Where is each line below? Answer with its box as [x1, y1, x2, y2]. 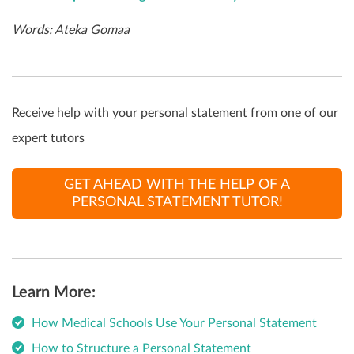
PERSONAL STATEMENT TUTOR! [71, 194, 283, 209]
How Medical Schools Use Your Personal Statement [32, 316, 317, 330]
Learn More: [12, 284, 96, 300]
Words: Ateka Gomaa [12, 23, 130, 36]
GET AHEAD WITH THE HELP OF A [64, 177, 290, 192]
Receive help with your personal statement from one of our [12, 106, 338, 119]
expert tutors [12, 131, 85, 145]
